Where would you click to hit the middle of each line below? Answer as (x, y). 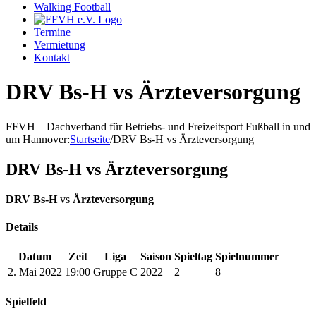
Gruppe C (115, 272)
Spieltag (193, 257)
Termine (52, 32)
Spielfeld (26, 302)
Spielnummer (247, 257)
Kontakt (52, 57)
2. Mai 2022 (35, 272)
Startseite (90, 139)
